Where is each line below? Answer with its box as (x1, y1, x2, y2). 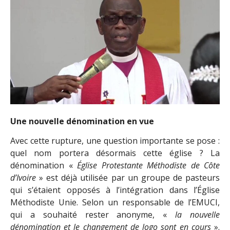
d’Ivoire (10, 172, 36, 184)
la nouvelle (175, 209, 220, 221)
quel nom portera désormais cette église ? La (10, 147, 220, 159)
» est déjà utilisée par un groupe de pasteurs (36, 172, 220, 184)
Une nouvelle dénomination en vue (10, 115, 154, 127)
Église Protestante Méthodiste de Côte (77, 160, 220, 171)
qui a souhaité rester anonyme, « (10, 209, 176, 221)
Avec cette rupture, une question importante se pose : (10, 135, 220, 147)
